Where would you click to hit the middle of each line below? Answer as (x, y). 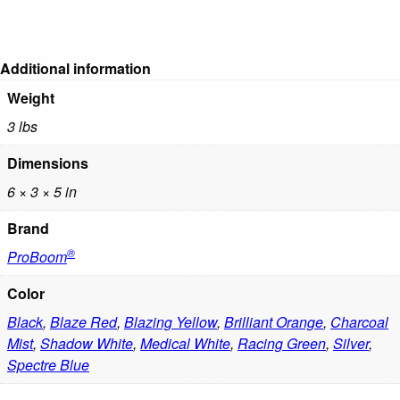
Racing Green (282, 344)
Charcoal (359, 322)
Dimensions (48, 163)
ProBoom (37, 257)
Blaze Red (83, 322)
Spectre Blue (48, 365)
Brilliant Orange (274, 322)
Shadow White (87, 344)
